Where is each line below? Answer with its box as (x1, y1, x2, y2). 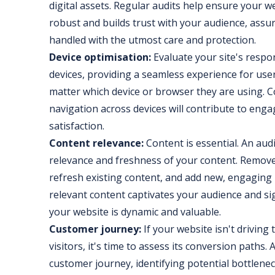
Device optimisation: (49, 50, 151, 64)
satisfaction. (49, 119, 104, 133)
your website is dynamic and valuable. (49, 205, 221, 219)
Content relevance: (49, 136, 144, 150)
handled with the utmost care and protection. (49, 33, 256, 47)
